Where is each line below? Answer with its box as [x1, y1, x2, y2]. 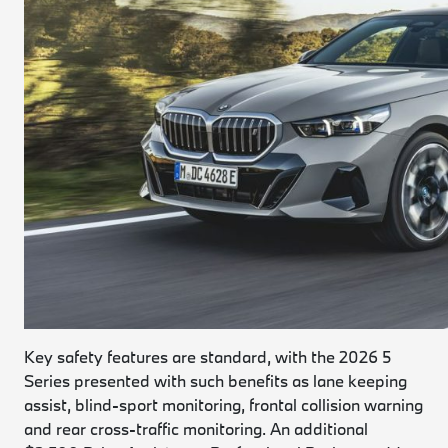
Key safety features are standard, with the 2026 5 [24, 346, 392, 367]
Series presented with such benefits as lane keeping [24, 370, 408, 391]
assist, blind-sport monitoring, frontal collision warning [24, 394, 424, 415]
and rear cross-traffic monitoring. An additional [24, 418, 369, 439]
